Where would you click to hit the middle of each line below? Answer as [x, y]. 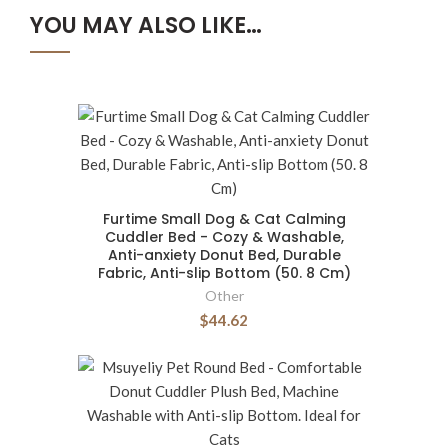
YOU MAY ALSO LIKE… [146, 26]
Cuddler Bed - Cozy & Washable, [224, 237]
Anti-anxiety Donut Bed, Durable [224, 255]
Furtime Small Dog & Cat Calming [224, 219]
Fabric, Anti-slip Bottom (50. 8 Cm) [224, 273]
